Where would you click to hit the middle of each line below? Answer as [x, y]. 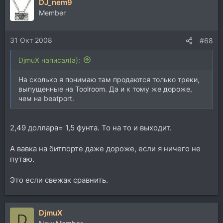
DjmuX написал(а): [49, 60]
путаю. [22, 159]
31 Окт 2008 [31, 40]
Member [52, 13]
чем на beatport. [46, 98]
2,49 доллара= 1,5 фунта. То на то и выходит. [91, 128]
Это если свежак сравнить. [59, 180]
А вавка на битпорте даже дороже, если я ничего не [105, 149]
